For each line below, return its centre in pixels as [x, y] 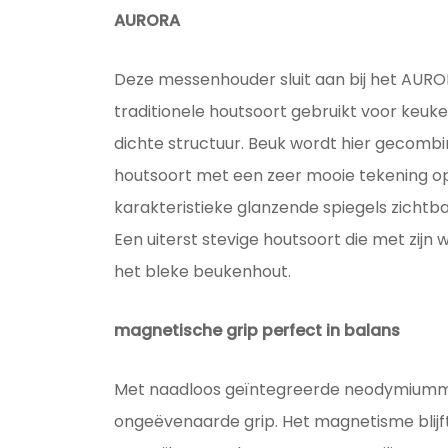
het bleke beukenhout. [202, 272]
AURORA [146, 21]
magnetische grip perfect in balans [256, 331]
